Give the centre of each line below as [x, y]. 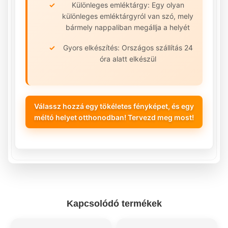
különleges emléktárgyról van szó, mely [128, 16]
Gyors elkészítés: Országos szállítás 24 [128, 47]
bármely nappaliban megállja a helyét [128, 27]
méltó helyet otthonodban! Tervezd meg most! [114, 117]
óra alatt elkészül [128, 59]
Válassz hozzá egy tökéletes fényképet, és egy [114, 106]
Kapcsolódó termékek [114, 203]
